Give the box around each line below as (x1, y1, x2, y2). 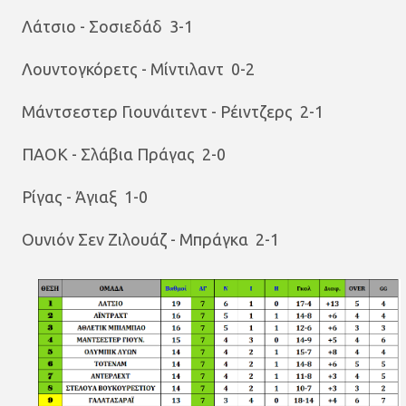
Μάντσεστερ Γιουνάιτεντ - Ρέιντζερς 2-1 (22, 102, 324, 121)
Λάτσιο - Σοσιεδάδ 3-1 (22, 17, 193, 35)
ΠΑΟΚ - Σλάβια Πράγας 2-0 (22, 145, 226, 163)
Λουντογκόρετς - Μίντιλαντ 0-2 (22, 60, 255, 78)
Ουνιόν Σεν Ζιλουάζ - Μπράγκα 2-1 (22, 230, 279, 248)
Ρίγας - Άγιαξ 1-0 (22, 188, 148, 206)
